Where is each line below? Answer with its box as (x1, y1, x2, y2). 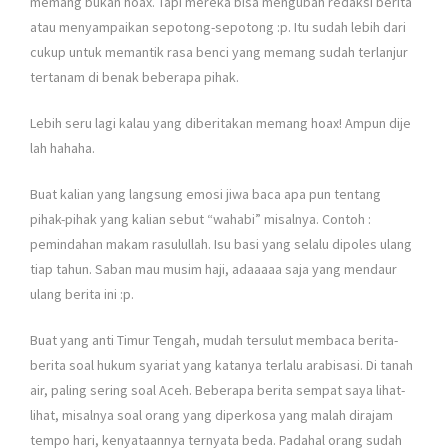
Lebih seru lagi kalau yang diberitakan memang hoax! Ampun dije (30, 113, 411, 132)
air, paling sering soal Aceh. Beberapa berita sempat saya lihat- (30, 380, 405, 399)
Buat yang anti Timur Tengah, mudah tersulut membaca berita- (30, 330, 398, 349)
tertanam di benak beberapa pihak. (30, 67, 239, 86)
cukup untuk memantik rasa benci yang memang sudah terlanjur (30, 42, 408, 61)
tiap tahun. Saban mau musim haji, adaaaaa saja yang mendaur (30, 259, 397, 278)
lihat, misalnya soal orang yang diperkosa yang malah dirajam (30, 405, 393, 424)
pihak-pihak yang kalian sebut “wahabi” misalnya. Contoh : (30, 209, 371, 228)
